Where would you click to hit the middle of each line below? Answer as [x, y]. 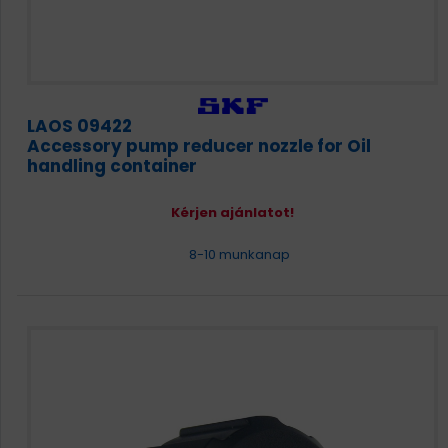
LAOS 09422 [79, 126]
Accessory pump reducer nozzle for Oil [199, 146]
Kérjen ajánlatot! [232, 212]
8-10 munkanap [237, 254]
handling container [112, 166]
